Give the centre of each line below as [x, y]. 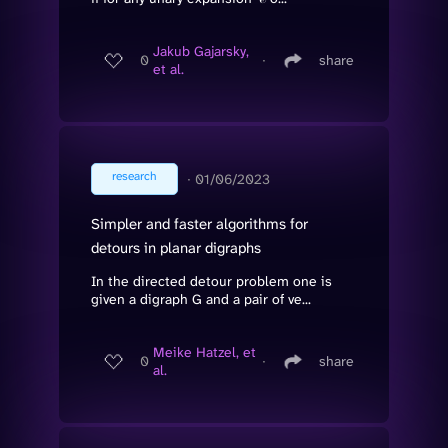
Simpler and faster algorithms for [199, 223]
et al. [168, 69]
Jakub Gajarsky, [201, 51]
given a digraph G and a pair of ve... [201, 298]
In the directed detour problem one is [211, 280]
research [134, 175]
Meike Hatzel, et [204, 352]
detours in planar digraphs [176, 247]
